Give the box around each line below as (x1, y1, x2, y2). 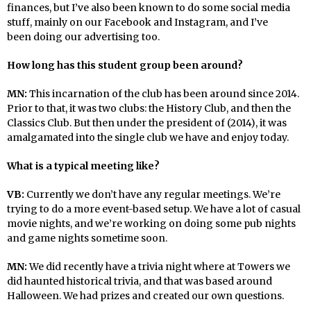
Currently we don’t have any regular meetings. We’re (26, 187, 280, 201)
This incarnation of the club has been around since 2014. (29, 87, 299, 100)
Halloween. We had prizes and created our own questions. (7, 289, 284, 302)
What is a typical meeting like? (7, 159, 160, 172)
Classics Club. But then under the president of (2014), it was (7, 116, 287, 129)
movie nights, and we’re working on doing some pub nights (7, 217, 296, 230)
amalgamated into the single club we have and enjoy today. (7, 131, 289, 144)
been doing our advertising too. (7, 30, 160, 43)
